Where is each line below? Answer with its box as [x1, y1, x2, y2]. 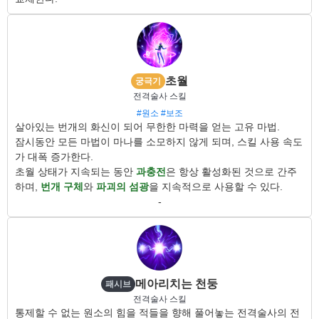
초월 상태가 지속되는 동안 [15, 166, 136, 177]
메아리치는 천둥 [135, 278, 218, 290]
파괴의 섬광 [96, 181, 149, 192]
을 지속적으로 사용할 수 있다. [149, 181, 283, 192]
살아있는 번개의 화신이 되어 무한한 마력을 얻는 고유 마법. [15, 121, 280, 132]
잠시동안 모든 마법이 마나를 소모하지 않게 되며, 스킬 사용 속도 [15, 136, 303, 147]
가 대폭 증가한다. [15, 151, 93, 162]
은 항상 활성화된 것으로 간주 [166, 166, 297, 177]
